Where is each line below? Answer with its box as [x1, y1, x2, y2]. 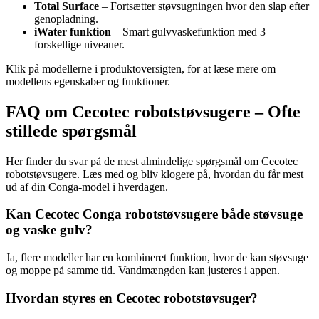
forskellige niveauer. [34, 38, 125, 51]
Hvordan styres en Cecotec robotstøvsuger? [6, 290, 258, 305]
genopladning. [34, 12, 98, 25]
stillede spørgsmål [6, 121, 137, 140]
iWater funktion [34, 25, 111, 38]
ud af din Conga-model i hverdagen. [6, 180, 168, 193]
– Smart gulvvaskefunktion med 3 [111, 25, 266, 38]
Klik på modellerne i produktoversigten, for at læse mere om [6, 62, 276, 75]
